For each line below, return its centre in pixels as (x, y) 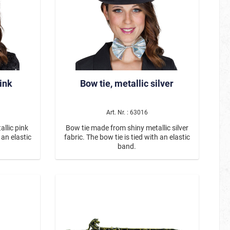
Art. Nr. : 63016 (127, 112)
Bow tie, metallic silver (127, 83)
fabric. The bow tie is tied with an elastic (127, 137)
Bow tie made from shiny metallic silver (127, 128)
